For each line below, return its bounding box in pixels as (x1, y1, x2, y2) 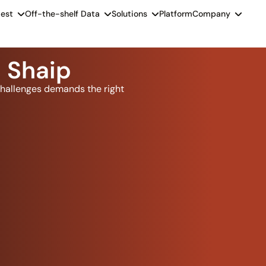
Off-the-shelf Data (25, 8, 100, 19)
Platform (159, 8, 193, 19)
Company (192, 8, 231, 19)
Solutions (112, 8, 148, 19)
